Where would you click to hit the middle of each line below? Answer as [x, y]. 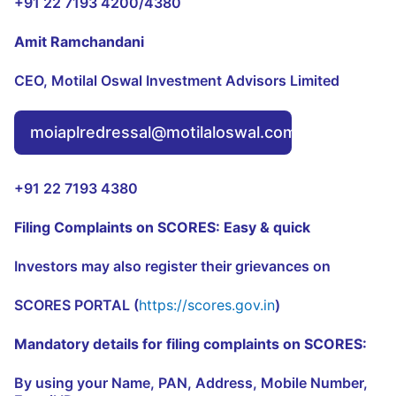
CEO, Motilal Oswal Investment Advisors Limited [177, 80]
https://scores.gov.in [207, 305]
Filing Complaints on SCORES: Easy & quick [162, 227]
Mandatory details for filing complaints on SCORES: [190, 343]
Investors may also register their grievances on [172, 266]
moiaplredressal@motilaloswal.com [164, 132]
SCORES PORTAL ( [76, 305]
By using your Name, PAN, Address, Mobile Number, [191, 382]
